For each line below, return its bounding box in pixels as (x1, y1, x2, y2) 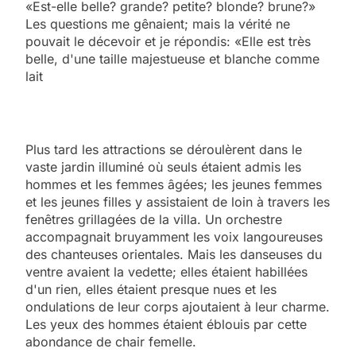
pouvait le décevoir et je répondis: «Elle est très (25, 33, 311, 49)
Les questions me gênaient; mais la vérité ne (25, 15, 290, 32)
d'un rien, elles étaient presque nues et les (25, 281, 277, 297)
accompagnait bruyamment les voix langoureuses (25, 228, 323, 245)
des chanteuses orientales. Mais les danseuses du (25, 246, 322, 262)
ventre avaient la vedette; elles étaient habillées (25, 263, 308, 280)
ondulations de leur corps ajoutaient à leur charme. (25, 298, 330, 315)
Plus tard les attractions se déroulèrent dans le (25, 141, 302, 157)
